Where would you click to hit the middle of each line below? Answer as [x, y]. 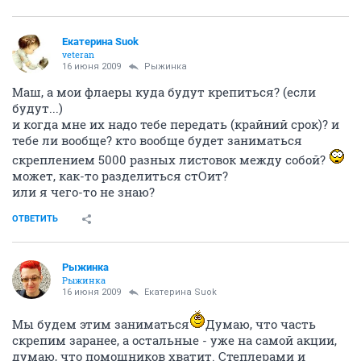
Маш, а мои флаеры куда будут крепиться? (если [164, 91]
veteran [78, 54]
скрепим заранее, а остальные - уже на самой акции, [174, 340]
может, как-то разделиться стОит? [120, 175]
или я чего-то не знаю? [83, 191]
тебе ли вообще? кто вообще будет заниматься [157, 140]
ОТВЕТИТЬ [35, 218]
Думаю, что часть [261, 324]
